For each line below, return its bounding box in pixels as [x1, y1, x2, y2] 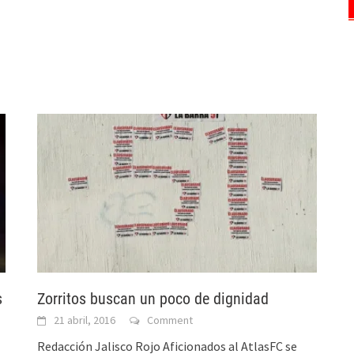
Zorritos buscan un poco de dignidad [37, 288, 269, 308]
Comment [147, 312, 194, 327]
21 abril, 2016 [54, 312, 116, 327]
